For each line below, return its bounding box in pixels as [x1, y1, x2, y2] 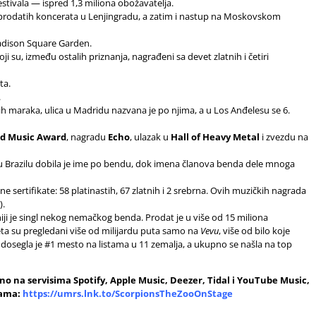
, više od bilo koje [219, 224, 290, 237]
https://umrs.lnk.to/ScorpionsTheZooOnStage [23, 286, 233, 300]
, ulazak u [130, 130, 171, 143]
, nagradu [66, 130, 108, 143]
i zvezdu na [260, 130, 308, 143]
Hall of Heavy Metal [171, 130, 260, 143]
